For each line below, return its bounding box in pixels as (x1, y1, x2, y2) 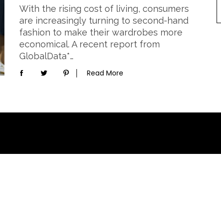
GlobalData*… (19, 51, 74, 61)
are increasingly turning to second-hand (19, 15, 188, 26)
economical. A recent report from (19, 39, 160, 49)
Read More (87, 68, 123, 78)
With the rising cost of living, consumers (19, 3, 189, 14)
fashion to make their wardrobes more (19, 27, 183, 37)
